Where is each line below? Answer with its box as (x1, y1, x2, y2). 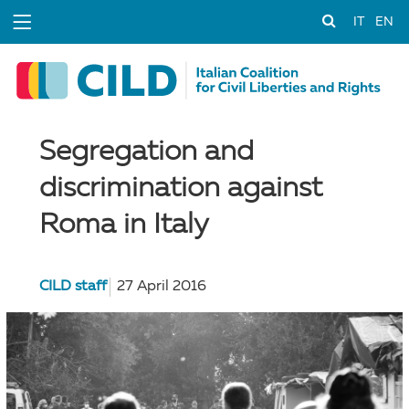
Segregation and (38, 137, 254, 166)
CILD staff (38, 279, 107, 295)
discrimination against (38, 173, 322, 203)
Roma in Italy (38, 210, 209, 239)
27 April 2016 (117, 279, 206, 295)
